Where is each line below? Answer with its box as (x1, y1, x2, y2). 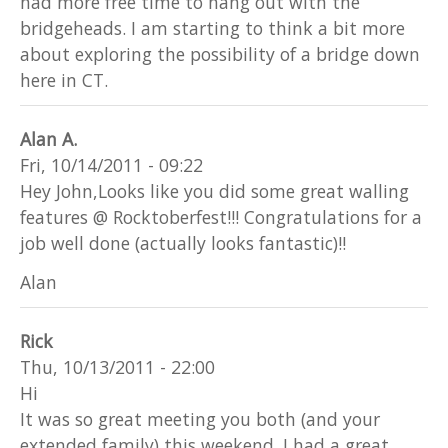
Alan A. (20, 127, 77, 152)
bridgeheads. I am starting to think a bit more (20, 16, 405, 41)
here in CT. (20, 68, 108, 93)
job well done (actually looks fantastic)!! (20, 231, 346, 256)
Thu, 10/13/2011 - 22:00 (20, 355, 215, 380)
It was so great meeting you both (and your (20, 407, 380, 432)
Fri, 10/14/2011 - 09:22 (20, 153, 203, 178)
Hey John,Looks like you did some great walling (20, 179, 409, 204)
